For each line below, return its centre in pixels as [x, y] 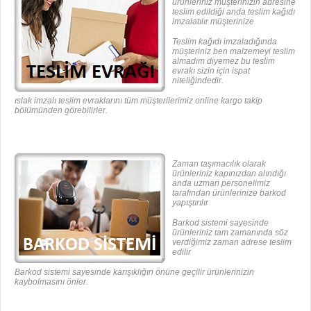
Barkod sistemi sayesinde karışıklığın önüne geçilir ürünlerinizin [134, 272]
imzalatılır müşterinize [213, 21]
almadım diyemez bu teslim [224, 61]
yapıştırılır [190, 202]
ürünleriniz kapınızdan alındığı [229, 173]
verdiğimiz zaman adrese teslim [232, 242]
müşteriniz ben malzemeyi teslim [234, 51]
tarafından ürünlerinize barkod [229, 193]
